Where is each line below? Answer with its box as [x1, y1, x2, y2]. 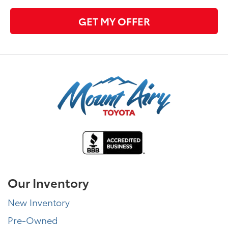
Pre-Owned [8, 213, 58, 226]
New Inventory [8, 195, 70, 209]
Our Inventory [8, 173, 89, 191]
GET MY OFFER [78, 14, 150, 28]
